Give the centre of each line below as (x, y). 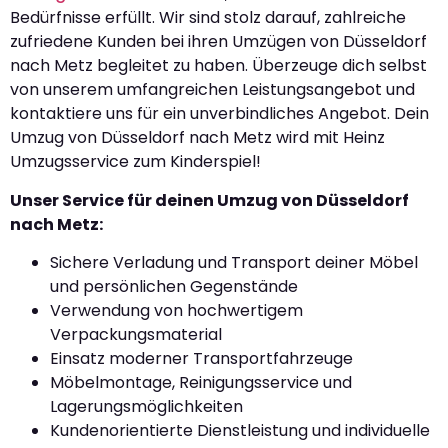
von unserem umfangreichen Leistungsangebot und (212, 90)
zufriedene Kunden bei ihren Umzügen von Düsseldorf (218, 42)
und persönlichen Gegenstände (174, 287)
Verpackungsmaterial (136, 335)
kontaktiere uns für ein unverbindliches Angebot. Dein (219, 114)
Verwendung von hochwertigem (176, 311)
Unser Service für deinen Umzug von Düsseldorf (209, 200)
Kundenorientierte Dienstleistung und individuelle (240, 431)
